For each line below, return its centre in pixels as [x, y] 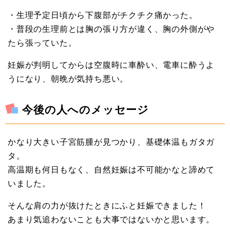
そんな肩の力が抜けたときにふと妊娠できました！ [107, 205]
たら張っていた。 [42, 43]
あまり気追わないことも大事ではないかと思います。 [111, 219]
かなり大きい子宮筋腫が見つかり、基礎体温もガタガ [111, 141]
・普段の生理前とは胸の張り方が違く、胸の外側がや [111, 29]
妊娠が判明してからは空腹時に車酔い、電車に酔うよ [111, 65]
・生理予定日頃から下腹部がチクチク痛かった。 [103, 15]
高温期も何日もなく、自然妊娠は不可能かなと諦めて [111, 169]
